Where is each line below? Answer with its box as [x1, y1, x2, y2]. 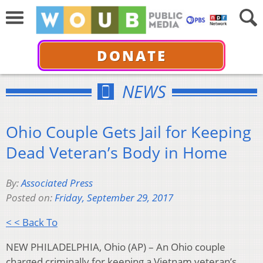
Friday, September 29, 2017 [55, 191, 173, 205]
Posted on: [6, 191, 55, 205]
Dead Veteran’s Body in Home [6, 141, 227, 163]
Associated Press [21, 176, 93, 190]
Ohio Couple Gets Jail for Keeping [6, 120, 251, 143]
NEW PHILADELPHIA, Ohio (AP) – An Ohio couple [6, 240, 225, 254]
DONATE [96, 45, 167, 65]
